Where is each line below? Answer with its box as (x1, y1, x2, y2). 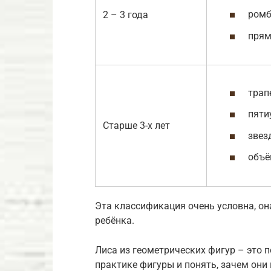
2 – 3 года (103, 9, 148, 21)
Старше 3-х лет (103, 120, 170, 131)
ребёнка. (95, 215, 134, 226)
